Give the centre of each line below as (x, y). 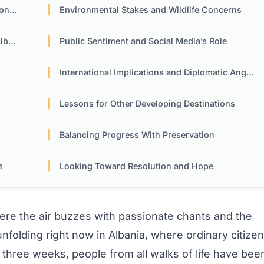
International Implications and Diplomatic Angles (153, 72)
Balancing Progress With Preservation (137, 135)
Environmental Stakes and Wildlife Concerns (151, 10)
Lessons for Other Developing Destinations (148, 104)
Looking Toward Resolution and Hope (137, 166)
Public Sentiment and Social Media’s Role (143, 41)
